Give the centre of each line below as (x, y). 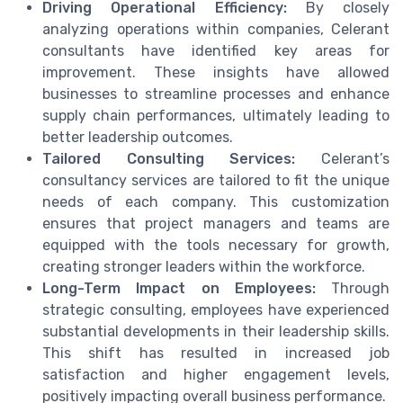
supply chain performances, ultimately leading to (216, 116)
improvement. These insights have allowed (216, 73)
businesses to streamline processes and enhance (216, 94)
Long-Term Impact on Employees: (179, 289)
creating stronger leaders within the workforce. (204, 267)
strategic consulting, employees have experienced (216, 310)
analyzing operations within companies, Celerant (216, 30)
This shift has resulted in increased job (216, 354)
